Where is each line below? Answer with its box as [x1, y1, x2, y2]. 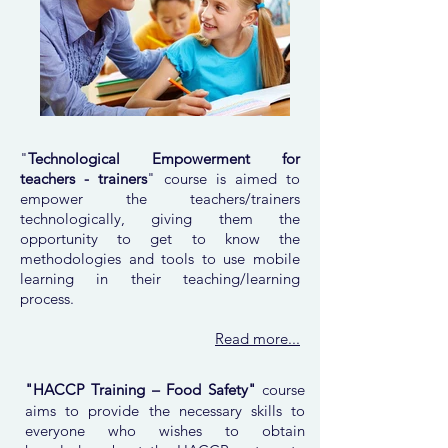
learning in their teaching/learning [20, 269, 300, 288]
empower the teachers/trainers [20, 189, 300, 208]
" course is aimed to [147, 169, 300, 188]
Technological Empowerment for [28, 149, 300, 168]
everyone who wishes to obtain [25, 421, 305, 440]
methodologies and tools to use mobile [20, 249, 300, 268]
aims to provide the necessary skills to [25, 401, 305, 420]
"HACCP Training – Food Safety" [25, 380, 262, 399]
